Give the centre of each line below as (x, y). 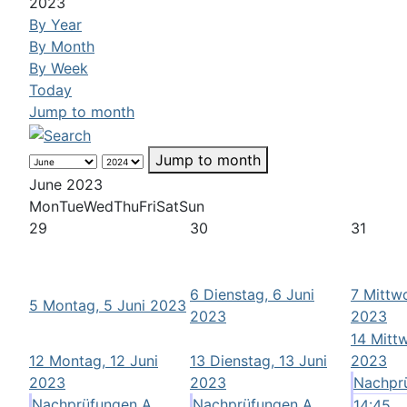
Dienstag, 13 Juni (268, 360)
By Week (59, 68)
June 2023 (66, 184)
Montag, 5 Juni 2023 (114, 305)
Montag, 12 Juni (104, 360)
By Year (55, 25)
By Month (62, 46)
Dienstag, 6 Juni (259, 294)
